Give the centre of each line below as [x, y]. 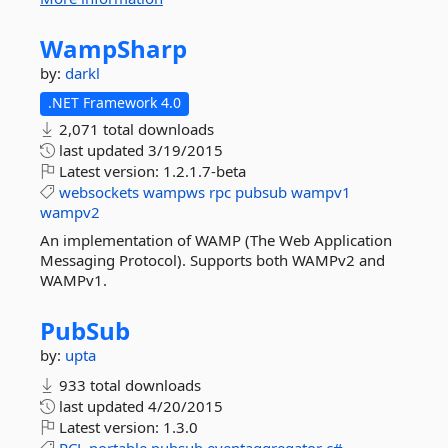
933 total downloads [128, 385]
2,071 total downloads [134, 129]
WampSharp [113, 48]
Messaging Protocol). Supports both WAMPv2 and [212, 260]
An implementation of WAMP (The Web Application [216, 240]
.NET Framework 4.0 [114, 102]
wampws [174, 192]
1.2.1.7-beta [204, 171]
